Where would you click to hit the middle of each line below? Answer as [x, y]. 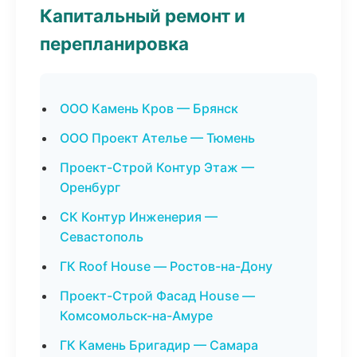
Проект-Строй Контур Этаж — [157, 167]
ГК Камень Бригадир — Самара [159, 345]
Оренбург [90, 187]
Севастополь [102, 237]
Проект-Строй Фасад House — [157, 296]
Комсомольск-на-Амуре [136, 316]
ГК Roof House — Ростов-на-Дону [166, 266]
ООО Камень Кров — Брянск [149, 108]
